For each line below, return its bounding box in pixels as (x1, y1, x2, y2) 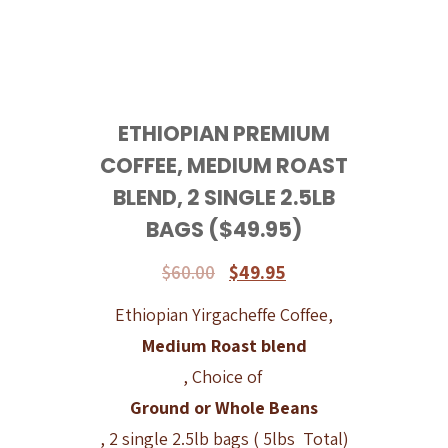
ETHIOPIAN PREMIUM (118, 118, 330, 148)
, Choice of (182, 364, 266, 388)
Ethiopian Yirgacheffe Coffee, (115, 302, 333, 326)
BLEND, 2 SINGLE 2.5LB (113, 182, 335, 212)
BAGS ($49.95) (146, 214, 302, 244)
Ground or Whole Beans (130, 395, 318, 419)
